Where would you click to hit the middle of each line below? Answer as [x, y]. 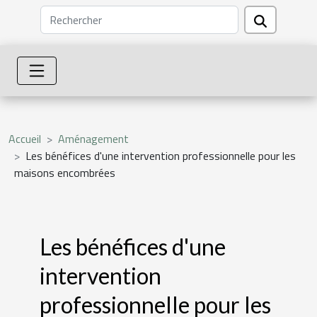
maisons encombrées [65, 173]
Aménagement [93, 139]
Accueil [25, 139]
